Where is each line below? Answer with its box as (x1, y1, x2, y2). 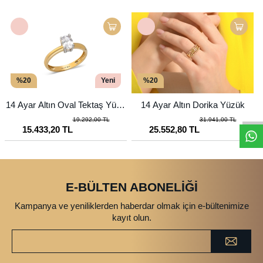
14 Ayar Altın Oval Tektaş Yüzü (6, 99, 126, 110)
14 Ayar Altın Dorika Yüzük (140, 99, 245, 110)
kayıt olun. (112, 212, 151, 222)
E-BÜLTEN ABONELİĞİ (65, 180, 198, 194)
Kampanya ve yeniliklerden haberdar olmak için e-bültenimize (14, 200, 249, 211)
